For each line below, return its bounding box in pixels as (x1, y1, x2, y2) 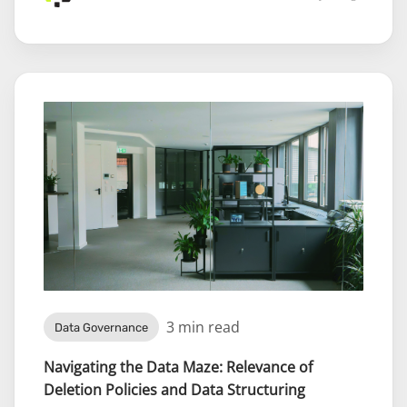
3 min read (166, 316, 240, 337)
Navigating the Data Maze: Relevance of (44, 357, 313, 378)
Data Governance (55, 320, 148, 334)
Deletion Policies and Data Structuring (44, 380, 305, 401)
